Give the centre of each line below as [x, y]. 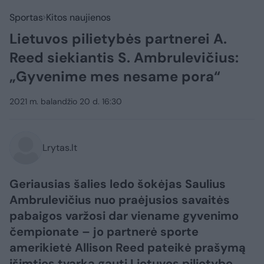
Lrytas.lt [60, 148]
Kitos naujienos [78, 17]
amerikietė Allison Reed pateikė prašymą [128, 247]
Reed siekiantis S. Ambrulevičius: [124, 57]
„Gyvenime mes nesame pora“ [115, 76]
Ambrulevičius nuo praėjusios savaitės [120, 200]
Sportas [26, 17]
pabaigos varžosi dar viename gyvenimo [124, 216]
